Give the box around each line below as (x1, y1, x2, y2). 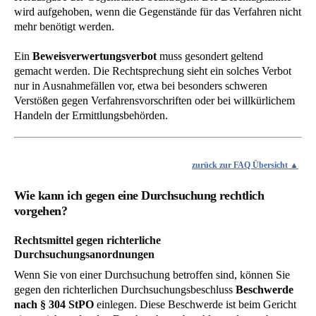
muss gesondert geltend (157, 49, 263, 62)
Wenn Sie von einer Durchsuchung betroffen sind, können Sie (14, 268, 290, 281)
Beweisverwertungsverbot (32, 49, 157, 62)
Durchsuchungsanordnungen (14, 248, 154, 260)
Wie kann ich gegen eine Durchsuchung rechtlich (14, 188, 265, 202)
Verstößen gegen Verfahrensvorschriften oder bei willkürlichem (14, 94, 295, 107)
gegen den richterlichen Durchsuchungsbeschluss (14, 283, 236, 296)
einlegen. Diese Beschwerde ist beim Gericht (94, 298, 296, 310)
